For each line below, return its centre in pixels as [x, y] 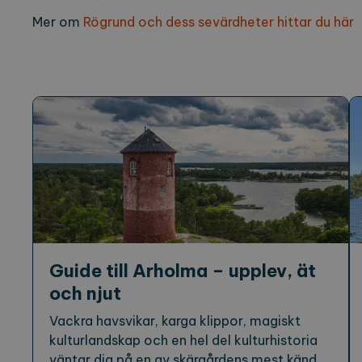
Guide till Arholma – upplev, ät [183, 271]
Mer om [58, 21]
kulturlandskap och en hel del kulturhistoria [183, 341]
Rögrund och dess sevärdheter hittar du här [219, 21]
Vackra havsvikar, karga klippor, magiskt [175, 321]
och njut [85, 294]
